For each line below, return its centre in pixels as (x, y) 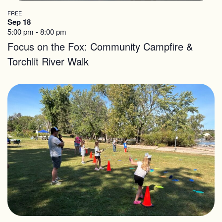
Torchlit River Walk (48, 61)
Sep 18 (19, 22)
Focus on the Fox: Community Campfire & (100, 46)
